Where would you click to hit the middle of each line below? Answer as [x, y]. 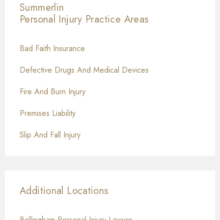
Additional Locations [64, 191]
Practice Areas [117, 20]
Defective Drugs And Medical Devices [84, 70]
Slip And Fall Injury [50, 135]
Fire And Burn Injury [53, 92]
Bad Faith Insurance [52, 49]
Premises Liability [48, 113]
